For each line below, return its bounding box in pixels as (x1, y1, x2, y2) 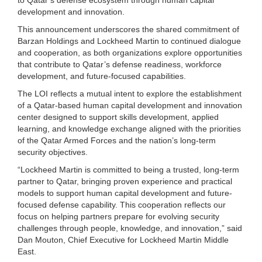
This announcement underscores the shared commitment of (18, 24, 239, 34)
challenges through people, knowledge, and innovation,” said (18, 223, 242, 233)
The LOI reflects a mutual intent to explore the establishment (18, 88, 242, 98)
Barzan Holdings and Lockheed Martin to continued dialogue (18, 36, 241, 46)
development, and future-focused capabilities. (18, 71, 186, 81)
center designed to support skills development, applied (18, 112, 219, 122)
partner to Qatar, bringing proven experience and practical (18, 176, 232, 186)
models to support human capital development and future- (18, 188, 232, 198)
